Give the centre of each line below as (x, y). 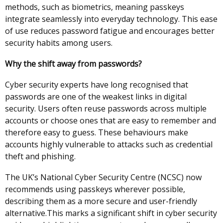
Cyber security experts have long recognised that (97, 85)
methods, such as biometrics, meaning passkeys (95, 7)
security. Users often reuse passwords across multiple (106, 109)
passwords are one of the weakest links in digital (96, 97)
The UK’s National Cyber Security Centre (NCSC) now (103, 177)
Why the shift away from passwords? (74, 64)
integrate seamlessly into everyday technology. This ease (111, 19)
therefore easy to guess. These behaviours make (97, 132)
